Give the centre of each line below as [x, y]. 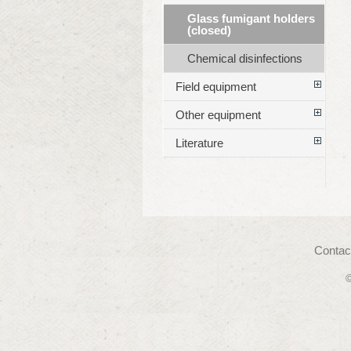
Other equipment [218, 115]
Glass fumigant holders [251, 19]
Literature [199, 143]
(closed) [209, 31]
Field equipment [215, 87]
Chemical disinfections [244, 59]
